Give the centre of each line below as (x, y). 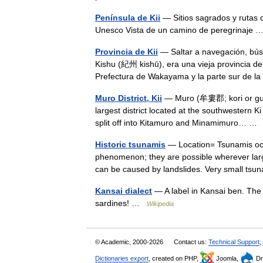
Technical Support (234, 242)
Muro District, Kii (129, 98)
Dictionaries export (122, 258)
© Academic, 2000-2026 (130, 242)
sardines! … (121, 203)
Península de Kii (128, 18)
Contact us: (191, 242)
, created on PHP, (174, 258)
